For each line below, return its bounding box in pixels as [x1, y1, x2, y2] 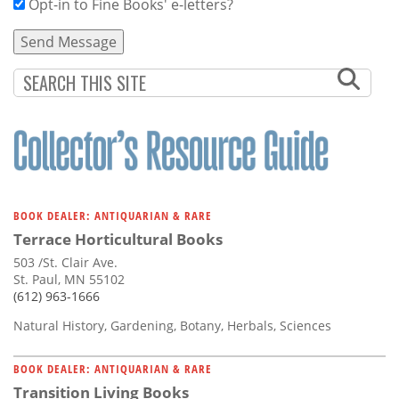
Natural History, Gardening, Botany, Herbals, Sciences [13, 316, 331, 334]
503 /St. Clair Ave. [13, 253, 118, 271]
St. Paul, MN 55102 [13, 270, 125, 288]
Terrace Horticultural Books [13, 228, 223, 249]
